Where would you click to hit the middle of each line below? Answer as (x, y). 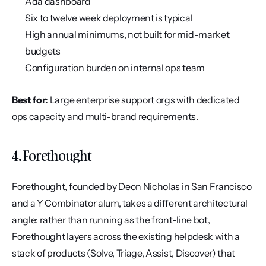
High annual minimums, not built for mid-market (127, 34)
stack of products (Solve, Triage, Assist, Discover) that (124, 253)
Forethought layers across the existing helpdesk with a (126, 236)
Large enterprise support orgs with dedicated (144, 100)
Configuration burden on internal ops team (115, 68)
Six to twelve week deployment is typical (109, 18)
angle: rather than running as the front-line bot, (111, 220)
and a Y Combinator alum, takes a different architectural (130, 203)
